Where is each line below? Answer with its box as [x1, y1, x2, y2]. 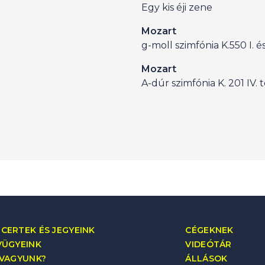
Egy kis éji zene [141, 2, 212, 13]
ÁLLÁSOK [185, 253, 228, 264]
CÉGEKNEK [185, 225, 234, 235]
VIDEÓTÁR [185, 239, 232, 250]
